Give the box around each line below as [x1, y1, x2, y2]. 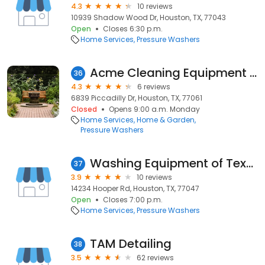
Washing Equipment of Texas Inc [246, 155, 253, 172]
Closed [71, 104, 97, 114]
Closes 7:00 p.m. [103, 195, 163, 205]
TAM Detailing [90, 235, 172, 252]
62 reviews [137, 253, 174, 263]
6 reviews [137, 82, 170, 92]
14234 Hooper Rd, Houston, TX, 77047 [71, 183, 199, 193]
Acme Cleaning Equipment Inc [250, 64, 257, 81]
